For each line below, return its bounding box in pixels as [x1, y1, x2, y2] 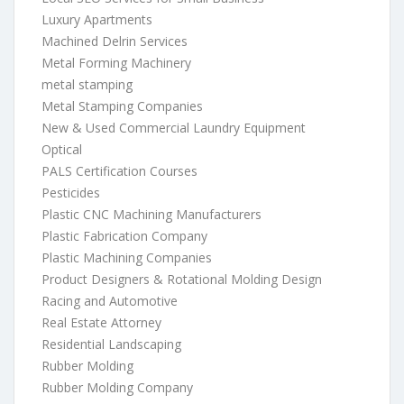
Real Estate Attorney [41, 313, 161, 331]
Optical [41, 140, 82, 158]
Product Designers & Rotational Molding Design [41, 270, 322, 288]
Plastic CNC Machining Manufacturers [41, 205, 262, 223]
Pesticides [41, 183, 100, 201]
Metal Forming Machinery [41, 53, 191, 71]
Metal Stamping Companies [41, 96, 203, 115]
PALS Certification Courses [41, 161, 197, 179]
